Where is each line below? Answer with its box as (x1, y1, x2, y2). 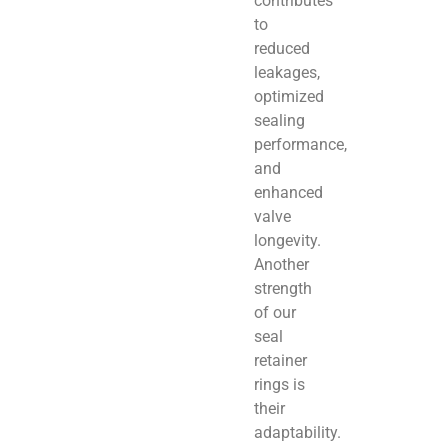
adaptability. (254, 422, 341, 442)
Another (254, 254, 309, 274)
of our (254, 302, 296, 322)
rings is (254, 374, 305, 394)
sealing (254, 110, 305, 130)
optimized (254, 86, 324, 106)
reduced (254, 38, 310, 58)
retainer (254, 350, 307, 370)
